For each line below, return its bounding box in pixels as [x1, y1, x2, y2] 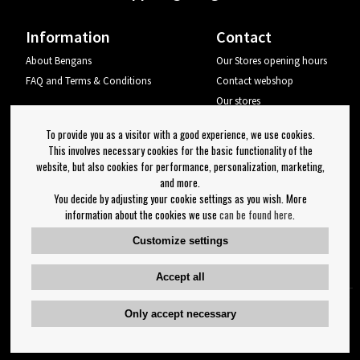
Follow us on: [80, 267, 168, 287]
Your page [216, 114, 261, 129]
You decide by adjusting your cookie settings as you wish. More [53, 190, 307, 207]
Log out [216, 134, 252, 149]
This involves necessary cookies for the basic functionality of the [47, 141, 313, 158]
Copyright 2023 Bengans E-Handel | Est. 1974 [84, 333, 276, 347]
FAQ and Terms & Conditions [25, 74, 151, 88]
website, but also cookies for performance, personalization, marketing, [35, 157, 325, 174]
